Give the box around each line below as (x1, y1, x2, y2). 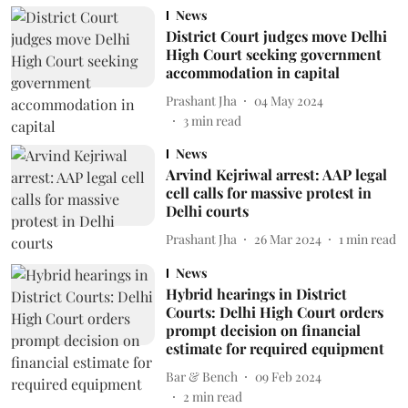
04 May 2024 (253, 91, 323, 109)
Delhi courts (165, 201, 249, 220)
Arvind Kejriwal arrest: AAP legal (165, 165, 387, 184)
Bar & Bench (165, 367, 238, 385)
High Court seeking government (165, 45, 382, 64)
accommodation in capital (165, 63, 340, 82)
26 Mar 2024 (253, 229, 321, 248)
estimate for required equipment (165, 339, 384, 358)
